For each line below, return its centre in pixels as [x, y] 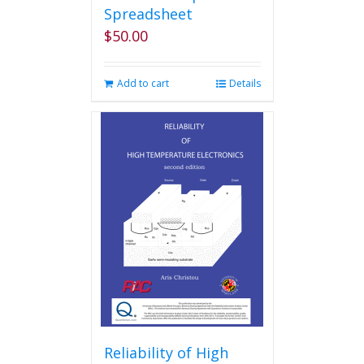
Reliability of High [166, 353]
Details [245, 83]
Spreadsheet [148, 14]
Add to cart [143, 83]
